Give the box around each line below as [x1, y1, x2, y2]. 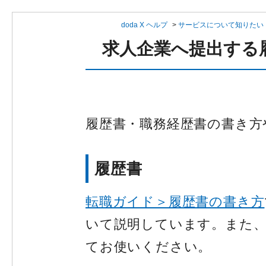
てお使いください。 [85, 239, 212, 254]
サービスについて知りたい [178, 21, 264, 29]
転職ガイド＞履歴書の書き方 [85, 194, 265, 209]
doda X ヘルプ [121, 21, 167, 29]
